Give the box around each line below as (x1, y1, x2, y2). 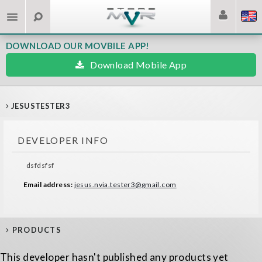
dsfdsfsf (26, 161, 54, 170)
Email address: (23, 180, 74, 189)
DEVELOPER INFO (18, 134, 109, 146)
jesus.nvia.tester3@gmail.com (74, 180, 177, 189)
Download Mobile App (90, 59, 187, 70)
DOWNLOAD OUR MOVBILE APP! (6, 40, 150, 51)
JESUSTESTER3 (9, 101, 71, 111)
